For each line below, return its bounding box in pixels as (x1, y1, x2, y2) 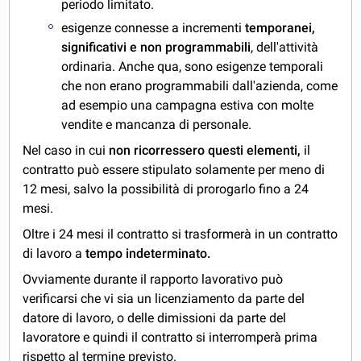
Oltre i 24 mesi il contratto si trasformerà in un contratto (23, 226, 338, 242)
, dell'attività (251, 39, 319, 55)
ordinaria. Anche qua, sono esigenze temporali (61, 58, 324, 74)
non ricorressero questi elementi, (109, 142, 301, 158)
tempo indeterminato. (85, 245, 211, 261)
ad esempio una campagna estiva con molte (61, 97, 314, 113)
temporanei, (245, 19, 316, 35)
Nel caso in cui (23, 142, 110, 158)
